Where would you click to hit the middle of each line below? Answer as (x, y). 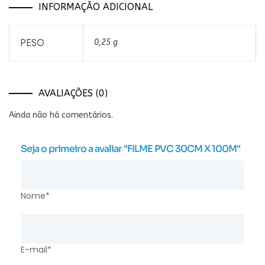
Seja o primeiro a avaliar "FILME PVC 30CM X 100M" (130, 148)
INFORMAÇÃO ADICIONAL (96, 7)
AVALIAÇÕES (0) (73, 93)
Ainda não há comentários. (61, 115)
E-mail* (36, 249)
